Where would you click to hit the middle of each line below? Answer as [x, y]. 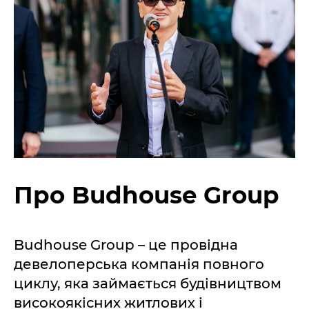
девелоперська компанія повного [139, 264]
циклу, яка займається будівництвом [148, 283]
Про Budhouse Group [146, 195]
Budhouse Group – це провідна [126, 245]
